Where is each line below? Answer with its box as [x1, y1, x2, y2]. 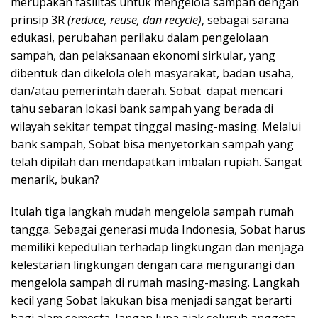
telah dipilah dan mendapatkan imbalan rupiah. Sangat [11, 154, 302, 170]
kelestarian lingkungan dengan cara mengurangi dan [11, 257, 295, 273]
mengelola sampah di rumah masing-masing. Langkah [11, 275, 300, 290]
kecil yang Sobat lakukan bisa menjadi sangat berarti [11, 292, 292, 308]
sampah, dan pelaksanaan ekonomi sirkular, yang [11, 48, 275, 63]
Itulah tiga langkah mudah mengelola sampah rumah [11, 204, 294, 219]
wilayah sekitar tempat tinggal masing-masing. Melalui [11, 119, 301, 134]
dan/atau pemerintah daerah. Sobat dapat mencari [11, 83, 283, 99]
